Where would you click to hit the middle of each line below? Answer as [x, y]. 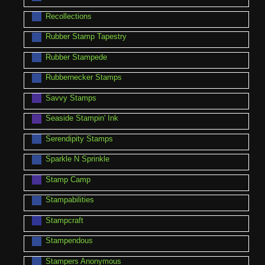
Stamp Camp [68, 179]
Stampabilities [70, 200]
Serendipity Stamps [79, 138]
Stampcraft [64, 220]
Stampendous [69, 241]
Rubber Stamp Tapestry [86, 37]
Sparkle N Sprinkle [77, 159]
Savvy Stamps [71, 98]
